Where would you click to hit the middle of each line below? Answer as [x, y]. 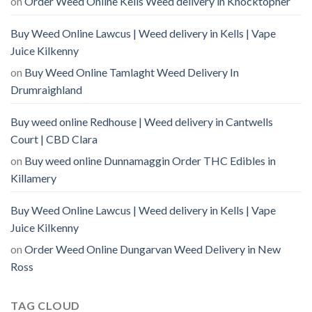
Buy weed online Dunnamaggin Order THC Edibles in [150, 160]
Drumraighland [46, 89]
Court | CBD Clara [54, 139]
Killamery [33, 178]
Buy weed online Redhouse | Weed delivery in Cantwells [142, 121]
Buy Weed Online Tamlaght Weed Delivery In [132, 72]
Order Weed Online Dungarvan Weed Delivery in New [153, 249]
